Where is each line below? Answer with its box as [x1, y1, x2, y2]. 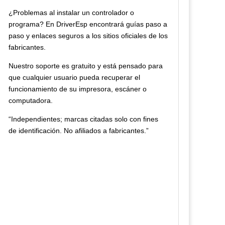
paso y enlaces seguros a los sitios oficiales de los [9, 32, 168, 40]
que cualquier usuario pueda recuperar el [9, 73, 141, 81]
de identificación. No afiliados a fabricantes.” [9, 127, 149, 135]
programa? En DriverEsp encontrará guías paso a [9, 20, 168, 28]
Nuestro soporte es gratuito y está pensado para [9, 62, 163, 70]
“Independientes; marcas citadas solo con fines [9, 115, 159, 123]
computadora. [9, 96, 53, 104]
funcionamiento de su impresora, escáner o [9, 85, 147, 93]
